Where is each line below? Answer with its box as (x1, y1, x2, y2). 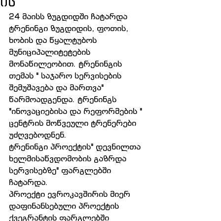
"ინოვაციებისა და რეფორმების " (9, 106, 145, 116)
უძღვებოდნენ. (9, 130, 67, 140)
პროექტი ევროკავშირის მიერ (9, 189, 133, 199)
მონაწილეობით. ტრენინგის (9, 59, 124, 69)
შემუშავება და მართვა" (9, 82, 106, 92)
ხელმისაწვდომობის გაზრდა (9, 153, 129, 163)
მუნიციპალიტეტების (9, 47, 93, 57)
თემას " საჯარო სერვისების (9, 71, 124, 80)
